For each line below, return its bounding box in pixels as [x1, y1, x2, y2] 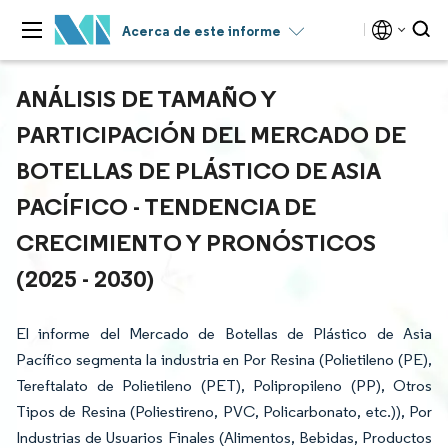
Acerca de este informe [122, 22, 281, 40]
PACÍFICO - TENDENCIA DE [16, 191, 316, 221]
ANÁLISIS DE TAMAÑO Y [16, 83, 276, 113]
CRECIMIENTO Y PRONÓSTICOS [16, 227, 376, 257]
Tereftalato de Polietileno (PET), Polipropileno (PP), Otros [16, 376, 432, 395]
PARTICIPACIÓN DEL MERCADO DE [16, 119, 406, 149]
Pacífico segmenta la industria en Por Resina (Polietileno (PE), [16, 350, 432, 369]
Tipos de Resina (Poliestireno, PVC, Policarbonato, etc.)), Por [16, 402, 432, 421]
